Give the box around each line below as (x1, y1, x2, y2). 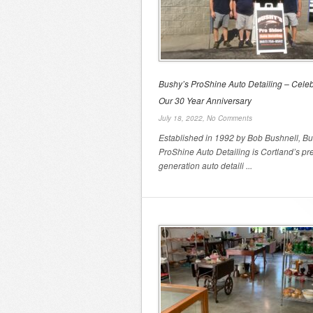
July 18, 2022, (159, 113, 207, 123)
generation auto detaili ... (159, 159, 252, 171)
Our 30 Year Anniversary (159, 94, 252, 106)
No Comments (207, 113, 252, 123)
